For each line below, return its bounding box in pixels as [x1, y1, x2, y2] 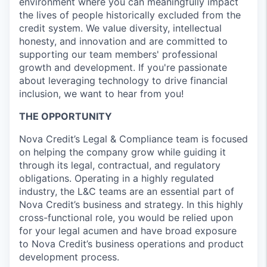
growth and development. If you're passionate [19, 61, 227, 73]
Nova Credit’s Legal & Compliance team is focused [19, 133, 248, 145]
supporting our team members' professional [19, 48, 218, 60]
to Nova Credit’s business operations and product [19, 238, 244, 250]
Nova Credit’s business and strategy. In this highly [19, 198, 243, 210]
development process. [19, 251, 119, 263]
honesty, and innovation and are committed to [19, 35, 228, 47]
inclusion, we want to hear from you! [19, 88, 184, 100]
